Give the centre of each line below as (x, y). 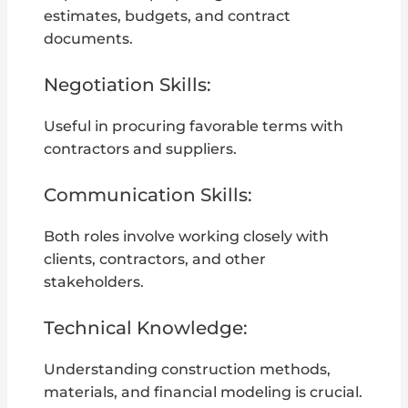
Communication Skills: (148, 195)
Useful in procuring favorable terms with (194, 127)
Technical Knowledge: (146, 327)
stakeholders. (94, 282)
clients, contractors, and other (155, 259)
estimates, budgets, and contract (168, 16)
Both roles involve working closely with (187, 236)
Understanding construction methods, (188, 369)
